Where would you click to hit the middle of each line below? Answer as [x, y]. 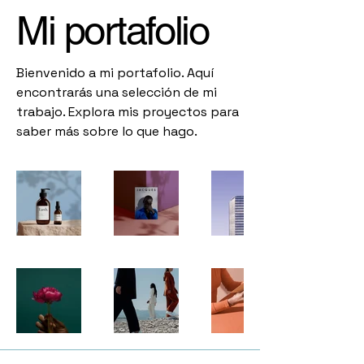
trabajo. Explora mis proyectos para [128, 112]
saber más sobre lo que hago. [107, 131]
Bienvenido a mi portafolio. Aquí [115, 73]
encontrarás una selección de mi [117, 92]
